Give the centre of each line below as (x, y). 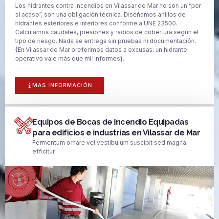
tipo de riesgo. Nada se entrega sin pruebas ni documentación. (106, 41)
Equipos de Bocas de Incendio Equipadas (110, 122)
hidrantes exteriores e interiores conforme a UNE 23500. (96, 23)
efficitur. (44, 151)
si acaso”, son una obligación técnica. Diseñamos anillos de (100, 14)
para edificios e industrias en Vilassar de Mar (116, 132)
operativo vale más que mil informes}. (70, 58)
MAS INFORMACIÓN (62, 85)
